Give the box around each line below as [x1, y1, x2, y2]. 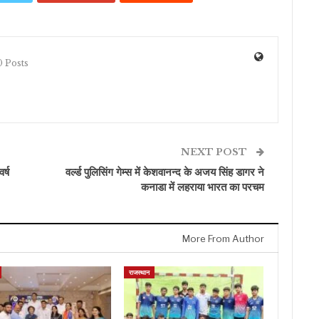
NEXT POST [181, 146, 250, 159]
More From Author [182, 233, 265, 245]
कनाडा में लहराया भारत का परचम [141, 180, 265, 194]
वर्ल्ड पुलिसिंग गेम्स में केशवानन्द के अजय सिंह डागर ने [66, 165, 265, 179]
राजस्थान [128, 268, 150, 277]
